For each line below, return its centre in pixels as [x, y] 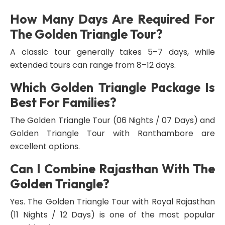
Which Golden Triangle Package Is [113, 87]
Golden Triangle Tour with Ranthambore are [113, 133]
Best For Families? [63, 102]
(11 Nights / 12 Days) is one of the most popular [113, 215]
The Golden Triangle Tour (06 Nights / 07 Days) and [113, 120]
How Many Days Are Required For [113, 19]
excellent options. [45, 146]
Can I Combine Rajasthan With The [113, 169]
